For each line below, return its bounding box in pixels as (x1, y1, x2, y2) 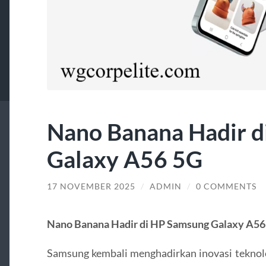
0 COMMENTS (195, 182, 256, 192)
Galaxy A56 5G (46, 145, 202, 173)
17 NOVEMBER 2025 (46, 182, 135, 192)
